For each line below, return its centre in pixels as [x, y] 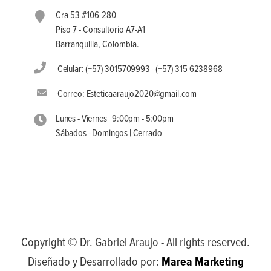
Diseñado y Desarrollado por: [94, 262]
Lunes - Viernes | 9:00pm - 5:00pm [114, 119]
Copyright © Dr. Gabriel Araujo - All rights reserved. [135, 242]
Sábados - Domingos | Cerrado [109, 133]
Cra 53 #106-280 [86, 15]
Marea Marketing [202, 262]
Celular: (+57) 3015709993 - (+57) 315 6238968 [139, 69]
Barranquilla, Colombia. [97, 44]
